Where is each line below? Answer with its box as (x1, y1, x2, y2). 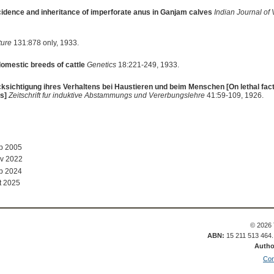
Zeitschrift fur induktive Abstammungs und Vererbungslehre (8, 91, 205, 100)
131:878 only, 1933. (11, 38, 79, 47)
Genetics (86, 60, 116, 69)
